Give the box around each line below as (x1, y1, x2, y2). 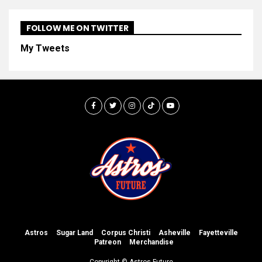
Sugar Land (56, 229, 93, 237)
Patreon (94, 238, 121, 246)
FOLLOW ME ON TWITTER (26, 22, 129, 34)
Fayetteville (198, 229, 238, 237)
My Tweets (20, 43, 70, 54)
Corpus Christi (101, 229, 150, 237)
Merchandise (129, 238, 174, 246)
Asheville (158, 229, 191, 237)
